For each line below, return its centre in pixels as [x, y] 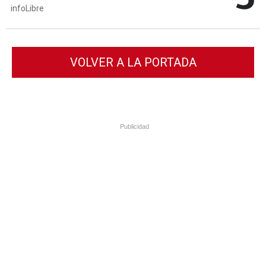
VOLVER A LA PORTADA [133, 63]
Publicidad [134, 127]
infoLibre [27, 8]
